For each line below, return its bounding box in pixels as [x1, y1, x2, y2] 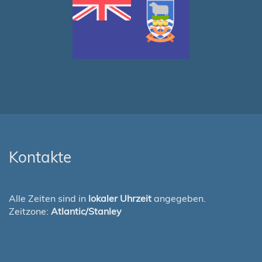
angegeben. [151, 192, 206, 204]
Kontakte [9, 147, 71, 167]
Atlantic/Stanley [51, 205, 122, 217]
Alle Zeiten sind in [9, 192, 88, 204]
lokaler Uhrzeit [88, 192, 151, 204]
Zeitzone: [9, 205, 51, 217]
